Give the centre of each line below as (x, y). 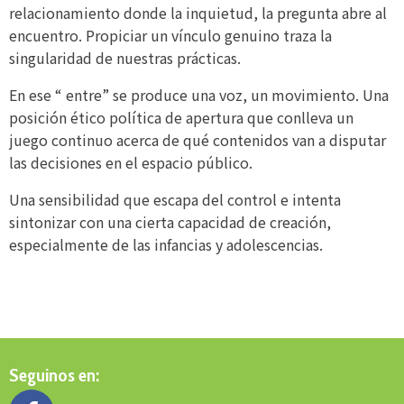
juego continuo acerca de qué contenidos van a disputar (197, 140)
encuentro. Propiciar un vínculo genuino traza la (170, 36)
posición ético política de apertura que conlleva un (181, 118)
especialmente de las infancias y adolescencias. (166, 245)
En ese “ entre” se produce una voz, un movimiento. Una (199, 95)
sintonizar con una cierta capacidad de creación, (170, 222)
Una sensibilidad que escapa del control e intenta (175, 200)
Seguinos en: (54, 376)
